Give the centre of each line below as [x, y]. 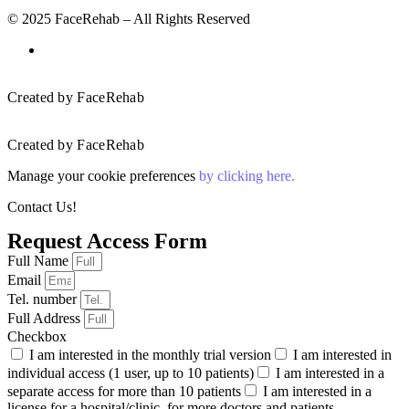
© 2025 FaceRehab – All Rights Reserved [129, 18]
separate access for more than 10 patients [124, 391]
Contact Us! [42, 206]
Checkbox [37, 336]
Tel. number [44, 299]
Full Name [40, 260]
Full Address [46, 318]
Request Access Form [107, 241]
